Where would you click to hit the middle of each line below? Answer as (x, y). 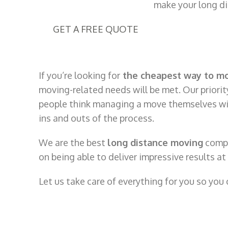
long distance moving (155, 143)
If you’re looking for (79, 76)
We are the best (73, 143)
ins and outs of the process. (96, 118)
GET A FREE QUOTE (96, 29)
